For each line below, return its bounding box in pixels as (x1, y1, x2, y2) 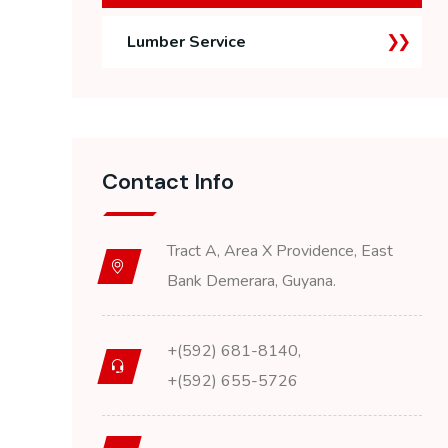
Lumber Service (127, 31, 246, 53)
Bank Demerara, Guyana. (166, 270, 336, 292)
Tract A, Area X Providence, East (166, 240, 393, 262)
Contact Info (102, 167, 234, 196)
